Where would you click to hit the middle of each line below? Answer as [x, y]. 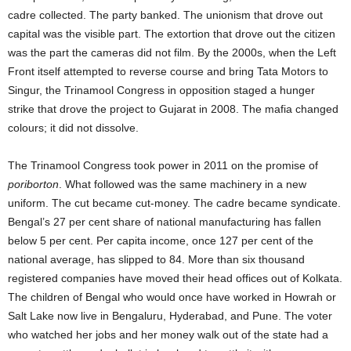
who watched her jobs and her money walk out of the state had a [168, 335]
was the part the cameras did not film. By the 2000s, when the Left [172, 52]
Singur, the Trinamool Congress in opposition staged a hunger [161, 90]
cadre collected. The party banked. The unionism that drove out [165, 15]
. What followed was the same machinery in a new [183, 184]
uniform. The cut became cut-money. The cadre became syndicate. [174, 203]
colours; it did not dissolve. [73, 128]
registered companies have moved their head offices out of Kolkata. [175, 278]
